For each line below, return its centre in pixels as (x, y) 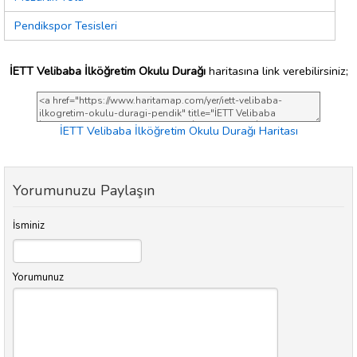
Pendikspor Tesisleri (66, 26)
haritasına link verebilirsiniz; (277, 71)
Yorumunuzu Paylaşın (84, 191)
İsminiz (29, 226)
